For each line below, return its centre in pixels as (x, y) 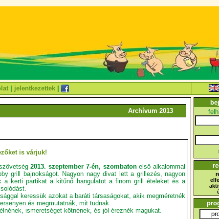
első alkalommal (161, 166)
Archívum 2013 (151, 111)
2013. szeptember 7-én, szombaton (84, 166)
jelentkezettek (35, 88)
